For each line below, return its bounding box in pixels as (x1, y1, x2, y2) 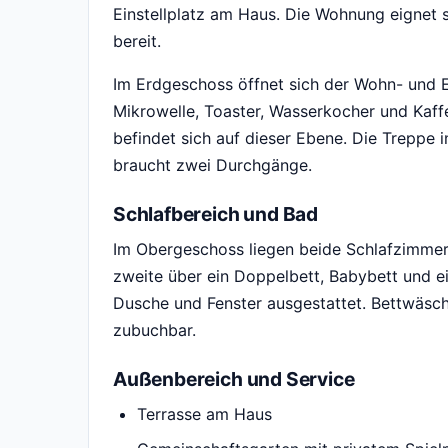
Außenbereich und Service (113, 367, 355, 392)
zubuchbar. (113, 320, 196, 341)
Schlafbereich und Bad (113, 202, 318, 227)
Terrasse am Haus (137, 404, 272, 425)
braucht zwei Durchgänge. (113, 155, 312, 176)
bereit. (113, 31, 161, 52)
